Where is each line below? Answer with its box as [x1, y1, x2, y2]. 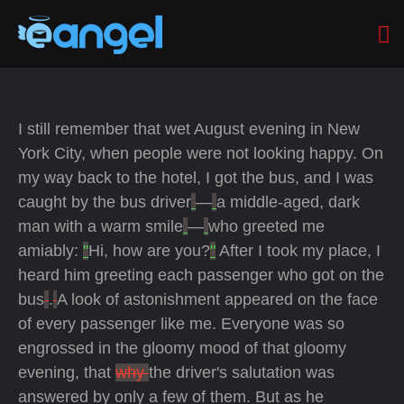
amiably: [18, 242, 83, 260]
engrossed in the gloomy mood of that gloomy [18, 339, 346, 357]
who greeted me [208, 217, 325, 235]
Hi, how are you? [88, 242, 210, 260]
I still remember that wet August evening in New [18, 120, 360, 138]
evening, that [18, 363, 115, 381]
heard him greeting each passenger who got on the [18, 266, 384, 284]
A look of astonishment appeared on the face [57, 290, 378, 308]
